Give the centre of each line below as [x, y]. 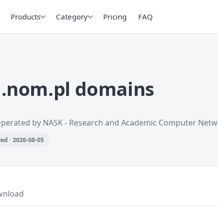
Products [26, 16]
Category [72, 16]
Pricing [115, 16]
